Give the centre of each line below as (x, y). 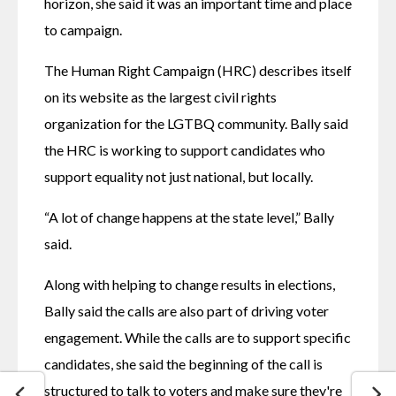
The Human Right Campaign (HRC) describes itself (198, 70)
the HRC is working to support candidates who (185, 149)
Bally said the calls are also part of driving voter (187, 310)
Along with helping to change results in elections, (190, 284)
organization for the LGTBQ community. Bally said (196, 123)
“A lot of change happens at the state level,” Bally (189, 217)
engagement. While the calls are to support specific (198, 337)
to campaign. (84, 29)
